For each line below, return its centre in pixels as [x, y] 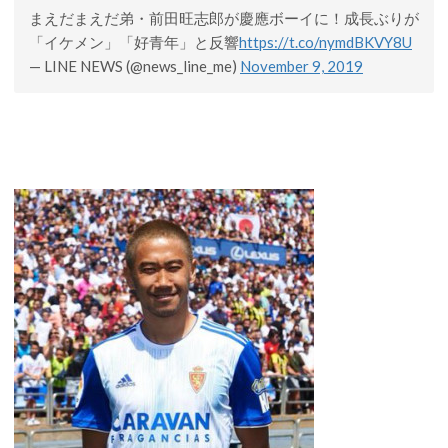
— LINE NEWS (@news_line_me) [134, 65]
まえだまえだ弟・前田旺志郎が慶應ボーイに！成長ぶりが [224, 17]
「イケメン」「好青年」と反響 [134, 41]
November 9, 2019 [301, 65]
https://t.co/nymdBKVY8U [325, 41]
